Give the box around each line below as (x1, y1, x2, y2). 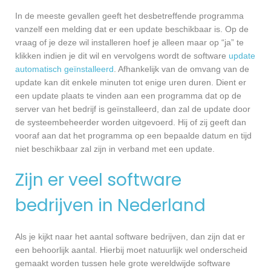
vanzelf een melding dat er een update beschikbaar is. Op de (15, 24, 249, 34)
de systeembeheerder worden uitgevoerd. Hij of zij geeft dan (15, 117, 246, 128)
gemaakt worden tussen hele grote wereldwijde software (15, 258, 230, 268)
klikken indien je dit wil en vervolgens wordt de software (15, 51, 229, 61)
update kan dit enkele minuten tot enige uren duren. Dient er (15, 77, 246, 88)
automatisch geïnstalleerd (15, 64, 114, 74)
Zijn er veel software (15, 168, 181, 192)
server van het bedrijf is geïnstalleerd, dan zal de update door (15, 104, 250, 114)
